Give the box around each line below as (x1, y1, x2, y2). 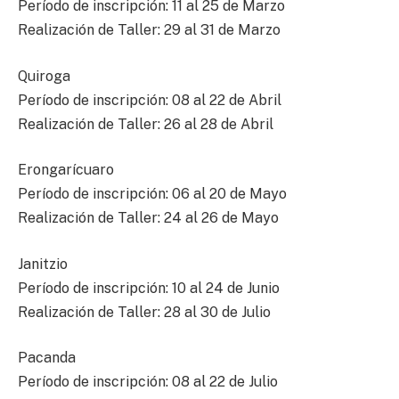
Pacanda (18, 349, 76, 367)
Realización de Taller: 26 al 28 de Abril (18, 115, 273, 133)
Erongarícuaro (18, 161, 114, 179)
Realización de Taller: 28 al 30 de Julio (18, 303, 271, 321)
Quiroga (18, 67, 70, 85)
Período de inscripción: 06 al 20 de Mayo (18, 185, 287, 203)
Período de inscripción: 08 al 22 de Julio (18, 373, 278, 391)
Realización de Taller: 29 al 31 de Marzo (18, 20, 281, 38)
